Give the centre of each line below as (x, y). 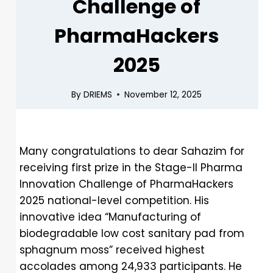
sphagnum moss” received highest (112, 250)
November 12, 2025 (163, 94)
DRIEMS (97, 94)
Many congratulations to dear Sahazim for (132, 151)
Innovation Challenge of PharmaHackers (126, 184)
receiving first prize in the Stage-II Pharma (131, 168)
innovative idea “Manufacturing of (110, 217)
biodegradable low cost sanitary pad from (132, 234)
